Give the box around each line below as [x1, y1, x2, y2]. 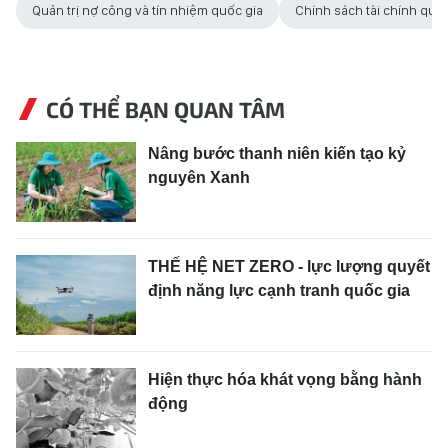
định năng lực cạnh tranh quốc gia [148, 282, 410, 299]
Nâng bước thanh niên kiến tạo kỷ [148, 145, 406, 162]
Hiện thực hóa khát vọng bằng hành [148, 371, 422, 388]
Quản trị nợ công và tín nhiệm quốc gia [32, 2, 263, 18]
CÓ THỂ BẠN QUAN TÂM [46, 96, 285, 122]
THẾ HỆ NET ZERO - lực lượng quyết [148, 258, 430, 275]
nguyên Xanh [148, 169, 250, 186]
